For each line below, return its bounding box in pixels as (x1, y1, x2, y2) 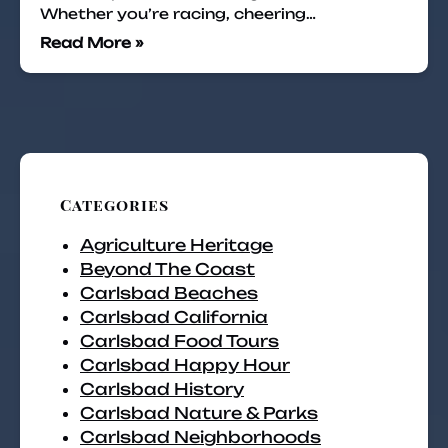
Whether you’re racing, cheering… (40, 5, 316, 22)
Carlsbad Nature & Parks (80, 403, 318, 423)
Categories (60, 194, 169, 215)
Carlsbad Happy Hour (80, 355, 290, 375)
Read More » (40, 34, 144, 51)
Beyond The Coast (80, 259, 255, 279)
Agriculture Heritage (80, 235, 273, 255)
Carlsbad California (80, 307, 268, 327)
